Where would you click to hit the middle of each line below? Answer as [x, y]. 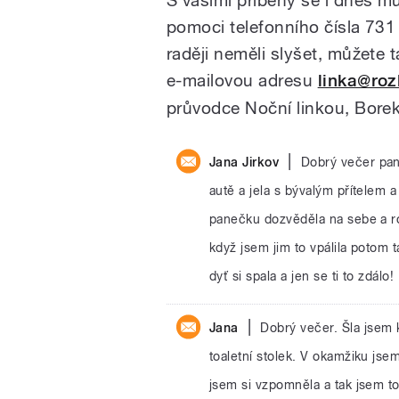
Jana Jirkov [244, 161]
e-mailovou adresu [242, 80]
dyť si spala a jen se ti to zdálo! [302, 275]
